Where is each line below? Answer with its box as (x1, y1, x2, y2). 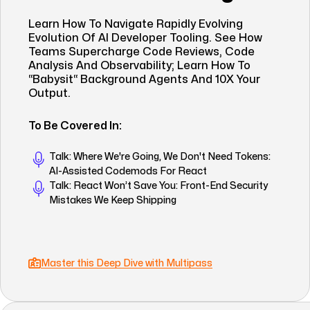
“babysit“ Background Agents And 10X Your (28, 74, 260, 85)
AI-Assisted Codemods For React (49, 167, 207, 176)
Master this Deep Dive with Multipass (41, 259, 212, 268)
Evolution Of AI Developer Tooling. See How (28, 33, 262, 44)
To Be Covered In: (28, 120, 122, 131)
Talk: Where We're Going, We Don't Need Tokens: (49, 152, 271, 161)
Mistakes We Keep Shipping (49, 196, 176, 205)
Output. (28, 88, 71, 99)
